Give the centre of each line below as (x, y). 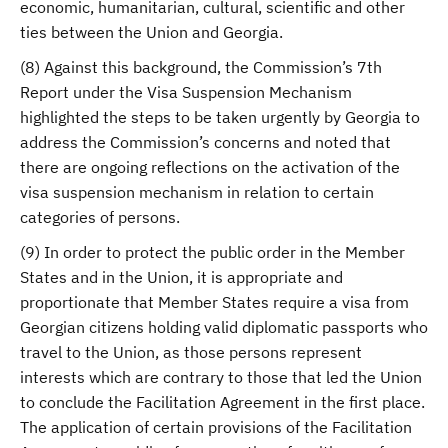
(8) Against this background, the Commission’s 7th (201, 67)
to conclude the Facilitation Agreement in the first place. (222, 402)
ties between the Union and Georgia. (151, 32)
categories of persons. (100, 217)
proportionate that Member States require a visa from (214, 302)
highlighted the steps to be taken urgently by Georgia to (220, 117)
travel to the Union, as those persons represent (191, 352)
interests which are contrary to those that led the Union (221, 377)
